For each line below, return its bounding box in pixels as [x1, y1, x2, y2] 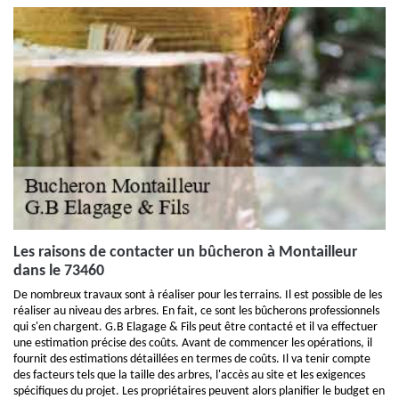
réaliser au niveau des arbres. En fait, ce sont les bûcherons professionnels [13, 305, 379, 319]
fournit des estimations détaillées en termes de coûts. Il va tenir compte [13, 353, 370, 367]
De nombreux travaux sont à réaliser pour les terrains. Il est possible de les [13, 289, 382, 303]
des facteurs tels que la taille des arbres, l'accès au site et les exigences [13, 369, 365, 383]
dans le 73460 [13, 263, 104, 281]
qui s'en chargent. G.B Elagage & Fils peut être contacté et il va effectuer [13, 321, 378, 335]
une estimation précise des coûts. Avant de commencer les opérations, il [13, 337, 372, 351]
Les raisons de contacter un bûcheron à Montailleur [13, 244, 357, 262]
